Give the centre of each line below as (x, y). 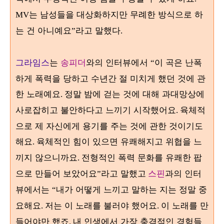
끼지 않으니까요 (46, 157)
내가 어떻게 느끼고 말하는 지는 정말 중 (131, 189)
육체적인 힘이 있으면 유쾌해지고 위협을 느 (119, 141)
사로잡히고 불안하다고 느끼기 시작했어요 (96, 110)
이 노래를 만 (185, 205)
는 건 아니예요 (43, 30)
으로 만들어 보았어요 (56, 173)
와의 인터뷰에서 (118, 62)
